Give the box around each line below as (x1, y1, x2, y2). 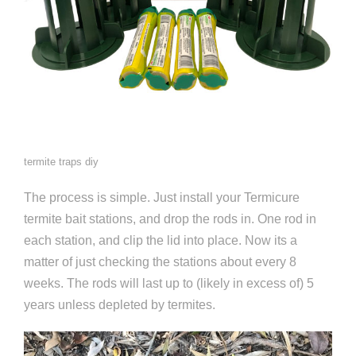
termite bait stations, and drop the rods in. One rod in (24, 212, 316, 226)
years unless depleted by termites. (24, 298, 215, 312)
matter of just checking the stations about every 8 (24, 255, 296, 269)
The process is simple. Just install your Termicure (24, 191, 300, 205)
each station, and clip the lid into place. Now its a (24, 234, 297, 248)
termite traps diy (24, 156, 99, 168)
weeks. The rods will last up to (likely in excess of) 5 (24, 277, 314, 291)
